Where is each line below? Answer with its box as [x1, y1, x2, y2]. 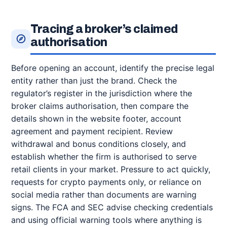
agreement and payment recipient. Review [11, 126, 173, 136]
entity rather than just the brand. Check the [11, 75, 177, 86]
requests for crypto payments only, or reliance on [11, 177, 201, 187]
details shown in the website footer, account [11, 113, 181, 124]
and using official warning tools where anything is [11, 215, 202, 225]
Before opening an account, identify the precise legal [11, 63, 214, 73]
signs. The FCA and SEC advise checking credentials [11, 202, 213, 212]
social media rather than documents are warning [11, 190, 197, 200]
